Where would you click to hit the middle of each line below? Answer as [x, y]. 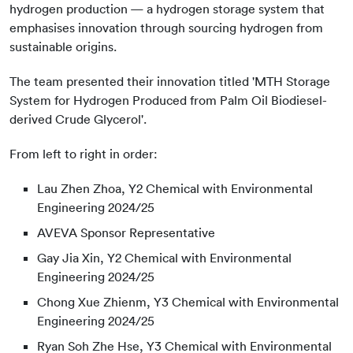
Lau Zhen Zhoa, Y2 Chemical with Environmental [175, 188]
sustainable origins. [63, 46]
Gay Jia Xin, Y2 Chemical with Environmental [164, 258]
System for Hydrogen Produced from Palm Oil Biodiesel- [168, 100]
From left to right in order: [96, 154]
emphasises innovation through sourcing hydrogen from [166, 28]
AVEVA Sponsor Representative [139, 232]
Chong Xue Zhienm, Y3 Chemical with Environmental [188, 302]
